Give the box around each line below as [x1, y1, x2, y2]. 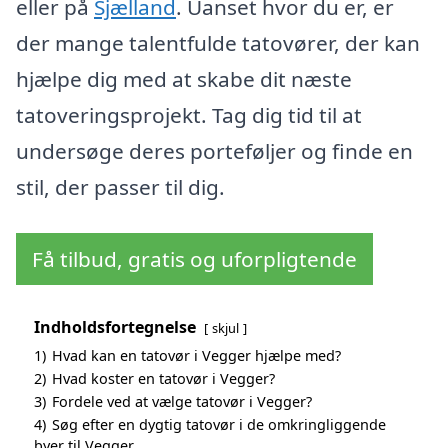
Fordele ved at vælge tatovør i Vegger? [52, 391, 312, 411]
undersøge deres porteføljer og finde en [16, 137, 413, 166]
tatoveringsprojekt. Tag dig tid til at [16, 101, 362, 130]
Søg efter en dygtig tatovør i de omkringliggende [52, 414, 386, 434]
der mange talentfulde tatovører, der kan [16, 29, 420, 58]
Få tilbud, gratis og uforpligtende [32, 244, 357, 273]
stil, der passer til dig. [16, 173, 225, 202]
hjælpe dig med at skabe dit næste [16, 65, 352, 94]
